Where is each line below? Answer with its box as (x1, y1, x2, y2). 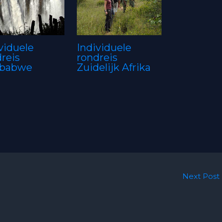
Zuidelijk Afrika (76, 61, 151, 73)
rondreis (76, 51, 117, 63)
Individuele (76, 41, 131, 54)
